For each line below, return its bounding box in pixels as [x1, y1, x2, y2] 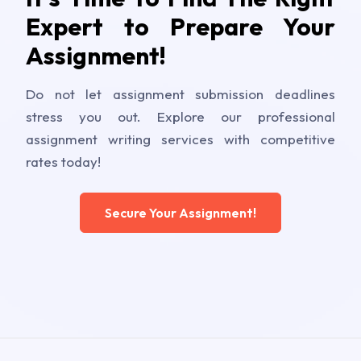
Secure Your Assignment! [105, 204, 256, 221]
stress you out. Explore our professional [26, 107, 335, 125]
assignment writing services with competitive [26, 130, 335, 147]
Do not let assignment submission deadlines [26, 85, 335, 102]
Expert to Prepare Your [26, 10, 335, 42]
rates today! [26, 152, 101, 170]
